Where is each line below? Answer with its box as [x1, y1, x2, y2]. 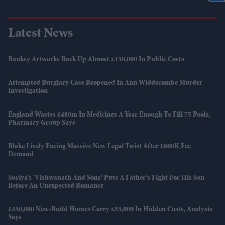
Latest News [8, 28, 73, 41]
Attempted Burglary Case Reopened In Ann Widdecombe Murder [8, 80, 202, 87]
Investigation [8, 88, 48, 95]
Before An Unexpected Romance [8, 183, 103, 190]
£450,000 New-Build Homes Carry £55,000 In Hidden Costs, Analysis [8, 206, 212, 214]
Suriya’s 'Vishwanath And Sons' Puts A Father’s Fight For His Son [8, 175, 204, 182]
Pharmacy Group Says [8, 120, 75, 127]
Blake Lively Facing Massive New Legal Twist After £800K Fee [8, 143, 191, 151]
